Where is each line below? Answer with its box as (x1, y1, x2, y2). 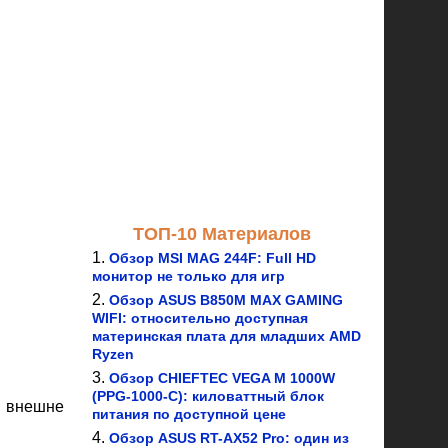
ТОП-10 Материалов (133, 224, 311, 244)
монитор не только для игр (92, 268, 285, 284)
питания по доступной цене (92, 406, 286, 422)
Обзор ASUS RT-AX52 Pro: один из (109, 430, 349, 446)
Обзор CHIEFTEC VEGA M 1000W (109, 370, 335, 386)
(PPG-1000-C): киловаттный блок (92, 388, 324, 404)
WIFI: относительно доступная (92, 310, 308, 326)
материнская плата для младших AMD (92, 328, 361, 344)
